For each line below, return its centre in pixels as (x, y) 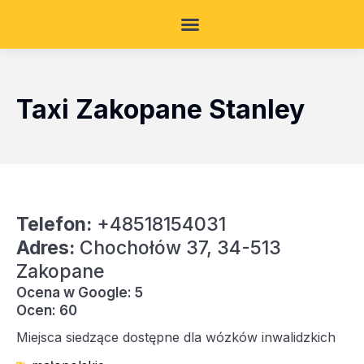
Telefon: (54, 224)
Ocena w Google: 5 (80, 292)
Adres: (45, 248)
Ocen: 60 (47, 310)
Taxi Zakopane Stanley (160, 109)
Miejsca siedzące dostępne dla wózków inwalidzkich (176, 337)
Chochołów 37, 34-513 (178, 248)
